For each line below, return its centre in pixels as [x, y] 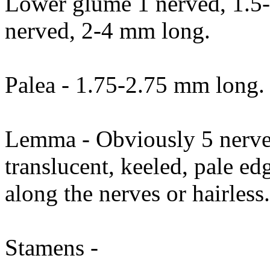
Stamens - [52, 247]
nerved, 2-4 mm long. [108, 30]
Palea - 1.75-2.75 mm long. [135, 85]
